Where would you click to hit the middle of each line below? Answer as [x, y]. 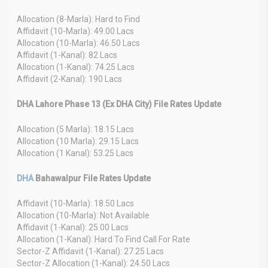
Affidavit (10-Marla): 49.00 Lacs [75, 31]
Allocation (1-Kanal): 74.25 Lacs [76, 67]
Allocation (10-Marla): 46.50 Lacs [78, 43]
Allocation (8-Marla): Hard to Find [78, 19]
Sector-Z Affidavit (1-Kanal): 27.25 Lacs [90, 251]
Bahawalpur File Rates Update [92, 178]
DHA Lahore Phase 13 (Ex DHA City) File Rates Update [119, 104]
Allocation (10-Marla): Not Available [83, 215]
